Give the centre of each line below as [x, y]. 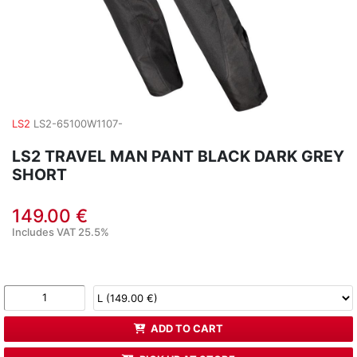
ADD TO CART [187, 329]
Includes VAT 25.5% [61, 231]
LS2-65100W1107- [78, 124]
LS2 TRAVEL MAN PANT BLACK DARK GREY [178, 156]
